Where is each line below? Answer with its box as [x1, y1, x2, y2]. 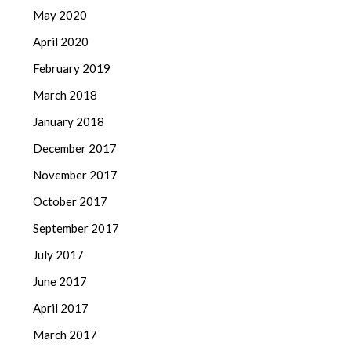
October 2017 [33, 194, 108, 209]
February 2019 [33, 61, 111, 76]
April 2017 [33, 301, 89, 316]
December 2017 [33, 141, 118, 156]
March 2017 [33, 327, 98, 342]
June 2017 [33, 274, 88, 289]
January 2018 [33, 114, 105, 129]
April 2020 [33, 34, 89, 49]
